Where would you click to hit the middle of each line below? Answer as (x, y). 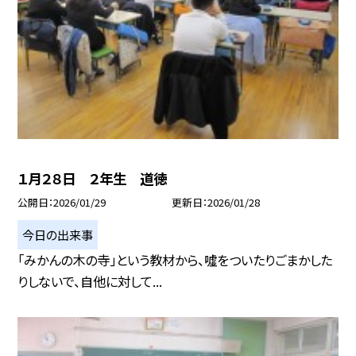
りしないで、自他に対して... (90, 281)
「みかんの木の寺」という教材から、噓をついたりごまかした (175, 259)
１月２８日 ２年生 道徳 (93, 178)
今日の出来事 (58, 234)
